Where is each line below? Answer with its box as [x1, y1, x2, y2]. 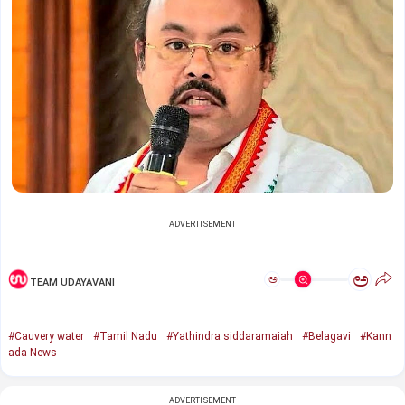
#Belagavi [302, 330, 351, 344]
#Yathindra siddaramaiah [166, 330, 293, 344]
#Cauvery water [8, 330, 84, 344]
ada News [8, 346, 57, 360]
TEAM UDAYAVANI [30, 276, 115, 288]
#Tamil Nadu [93, 330, 157, 344]
